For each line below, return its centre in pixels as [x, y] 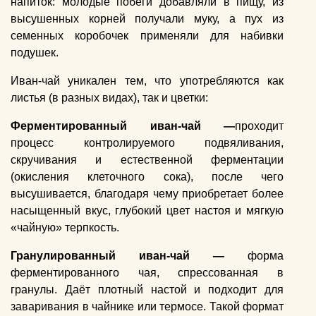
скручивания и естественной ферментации [147, 160]
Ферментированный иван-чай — [123, 126]
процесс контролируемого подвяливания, [147, 143]
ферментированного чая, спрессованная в [147, 273]
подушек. [35, 53]
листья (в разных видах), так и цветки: [109, 98]
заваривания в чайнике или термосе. [109, 307]
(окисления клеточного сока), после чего [147, 177]
